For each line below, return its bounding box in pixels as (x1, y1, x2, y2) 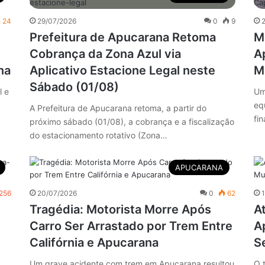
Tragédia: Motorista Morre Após (29, 202, 211, 216)
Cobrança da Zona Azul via (29, 46, 181, 61)
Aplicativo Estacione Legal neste (29, 63, 215, 77)
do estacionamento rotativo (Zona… (29, 130, 167, 140)
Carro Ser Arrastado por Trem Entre (29, 218, 232, 233)
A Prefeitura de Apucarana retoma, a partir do (29, 102, 206, 113)
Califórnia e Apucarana (29, 235, 159, 250)
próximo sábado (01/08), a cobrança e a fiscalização (29, 116, 234, 127)
